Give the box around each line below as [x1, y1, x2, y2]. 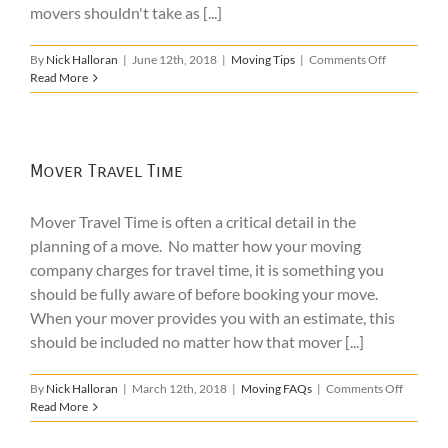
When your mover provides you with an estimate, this [30, 308, 395, 327]
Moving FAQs [241, 381, 312, 396]
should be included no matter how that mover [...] [30, 332, 364, 351]
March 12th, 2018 [132, 381, 227, 396]
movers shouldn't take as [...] [30, 3, 222, 22]
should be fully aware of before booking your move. [30, 284, 381, 303]
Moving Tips [231, 52, 295, 67]
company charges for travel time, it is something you [30, 260, 384, 279]
